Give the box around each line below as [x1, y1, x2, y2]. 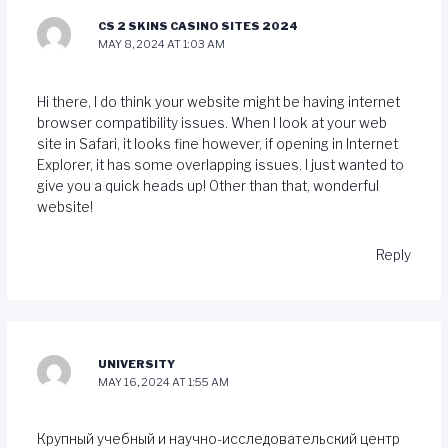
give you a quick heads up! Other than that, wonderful [36, 177, 379, 194]
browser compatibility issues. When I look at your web [36, 114, 387, 131]
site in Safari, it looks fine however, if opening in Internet [36, 135, 398, 152]
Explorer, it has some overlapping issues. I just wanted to [36, 156, 404, 173]
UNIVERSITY [98, 356, 176, 371]
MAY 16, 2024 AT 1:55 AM [98, 374, 230, 389]
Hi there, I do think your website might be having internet [36, 93, 400, 110]
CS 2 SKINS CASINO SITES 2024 [98, 19, 299, 34]
